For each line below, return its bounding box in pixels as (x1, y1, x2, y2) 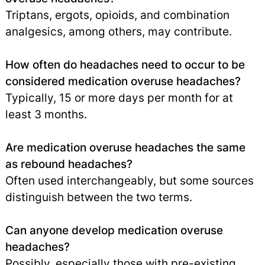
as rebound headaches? (5, 156, 132, 171)
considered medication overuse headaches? (5, 73, 241, 88)
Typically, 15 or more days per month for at (5, 90, 233, 105)
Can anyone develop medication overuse (5, 222, 223, 237)
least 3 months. (5, 106, 87, 121)
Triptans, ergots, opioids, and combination (5, 7, 230, 22)
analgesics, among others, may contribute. (5, 24, 232, 38)
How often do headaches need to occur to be (5, 57, 245, 72)
